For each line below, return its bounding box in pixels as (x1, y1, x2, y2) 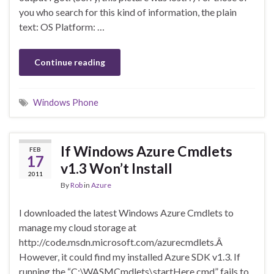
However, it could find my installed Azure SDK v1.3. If (19, 251, 240, 263)
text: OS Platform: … (19, 21, 105, 33)
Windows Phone (33, 97, 98, 108)
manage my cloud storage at (19, 221, 136, 234)
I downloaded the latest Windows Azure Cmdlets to (19, 207, 234, 219)
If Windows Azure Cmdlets (61, 143, 232, 160)
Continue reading (34, 57, 105, 68)
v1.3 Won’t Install (61, 160, 172, 177)
